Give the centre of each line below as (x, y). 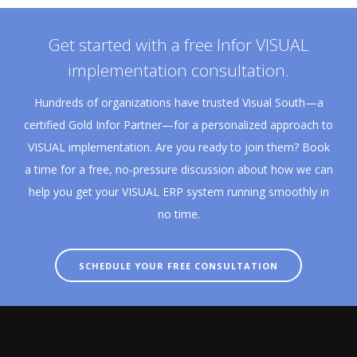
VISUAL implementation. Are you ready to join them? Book (178, 147)
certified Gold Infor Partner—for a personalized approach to (178, 125)
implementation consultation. (178, 70)
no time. (178, 214)
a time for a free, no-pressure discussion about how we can (178, 169)
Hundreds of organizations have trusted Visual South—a (178, 102)
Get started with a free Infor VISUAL (178, 45)
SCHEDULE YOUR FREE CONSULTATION (178, 266)
